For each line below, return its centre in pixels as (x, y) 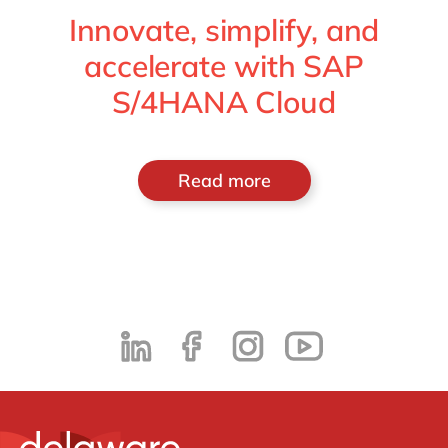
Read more (224, 180)
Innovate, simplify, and (224, 30)
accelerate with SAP (224, 66)
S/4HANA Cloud (224, 102)
